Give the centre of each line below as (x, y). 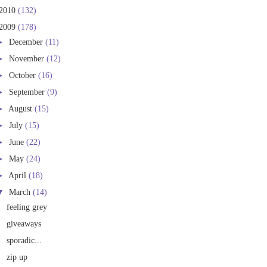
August (21, 109)
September (28, 92)
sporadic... (24, 240)
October (24, 75)
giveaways (24, 223)
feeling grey (27, 207)
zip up (17, 257)
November (28, 58)
